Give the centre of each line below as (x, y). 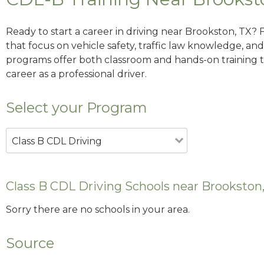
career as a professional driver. (76, 74)
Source (30, 243)
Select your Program (77, 107)
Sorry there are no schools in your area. (98, 210)
